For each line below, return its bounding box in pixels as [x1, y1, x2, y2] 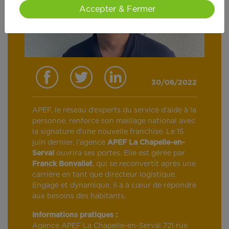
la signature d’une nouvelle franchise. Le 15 [32, 128, 184, 136]
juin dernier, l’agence [32, 139, 105, 147]
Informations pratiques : [32, 212, 120, 219]
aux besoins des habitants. [32, 193, 126, 200]
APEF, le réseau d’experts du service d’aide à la [32, 107, 196, 114]
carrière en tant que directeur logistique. [32, 171, 176, 179]
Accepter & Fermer [79, 5, 155, 13]
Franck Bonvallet [32, 161, 93, 168]
